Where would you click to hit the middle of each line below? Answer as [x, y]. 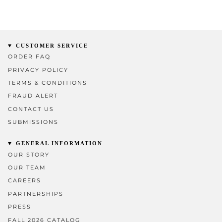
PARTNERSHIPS [36, 194]
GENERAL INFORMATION [58, 144]
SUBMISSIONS [33, 122]
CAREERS [25, 181]
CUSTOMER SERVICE [51, 46]
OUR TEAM [27, 167]
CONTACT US [31, 109]
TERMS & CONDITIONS [48, 83]
